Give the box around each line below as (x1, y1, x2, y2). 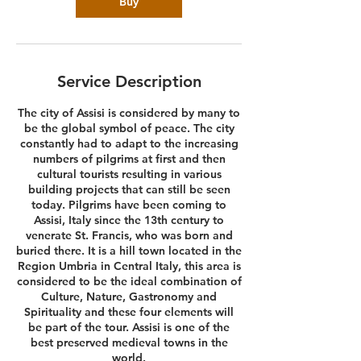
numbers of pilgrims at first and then (32, 151, 226, 166)
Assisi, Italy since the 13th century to (34, 213, 224, 227)
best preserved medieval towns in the (30, 335, 228, 350)
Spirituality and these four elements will (24, 305, 234, 319)
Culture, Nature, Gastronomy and (41, 289, 217, 304)
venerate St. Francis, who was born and (25, 228, 233, 243)
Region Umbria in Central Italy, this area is (17, 259, 241, 273)
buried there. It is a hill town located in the (16, 243, 242, 258)
